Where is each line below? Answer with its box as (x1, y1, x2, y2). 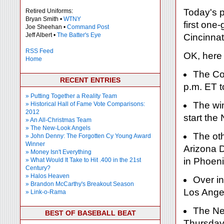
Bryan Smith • (25, 15, 63, 22)
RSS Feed (25, 47, 53, 54)
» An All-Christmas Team (25, 116, 91, 123)
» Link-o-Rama (25, 188, 66, 195)
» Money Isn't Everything (25, 148, 91, 155)
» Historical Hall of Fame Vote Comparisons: (25, 100, 145, 107)
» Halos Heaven (25, 172, 69, 179)
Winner (25, 140, 45, 147)
